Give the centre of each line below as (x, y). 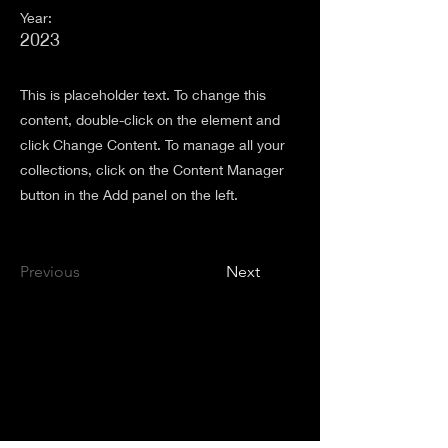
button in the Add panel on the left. (129, 194)
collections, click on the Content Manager (152, 169)
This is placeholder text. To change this (143, 94)
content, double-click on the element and (150, 119)
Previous (50, 271)
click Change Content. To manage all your (152, 144)
